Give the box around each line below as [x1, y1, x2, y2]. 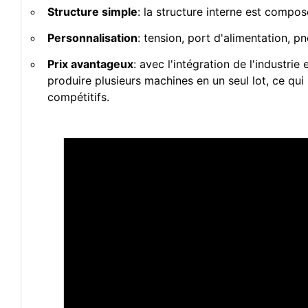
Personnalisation [47, 31, 137, 45]
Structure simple [47, 5, 137, 19]
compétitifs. [47, 90, 109, 104]
